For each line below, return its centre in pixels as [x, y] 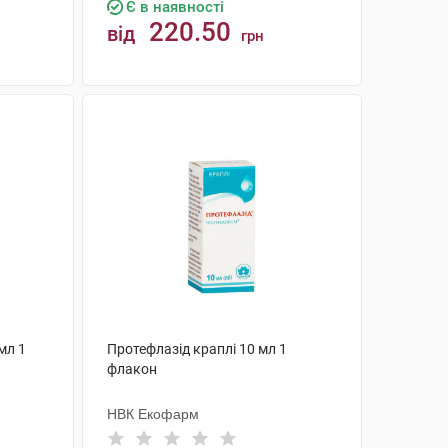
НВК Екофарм [152, 414]
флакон [131, 369]
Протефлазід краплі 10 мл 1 [196, 349]
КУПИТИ [231, 109]
